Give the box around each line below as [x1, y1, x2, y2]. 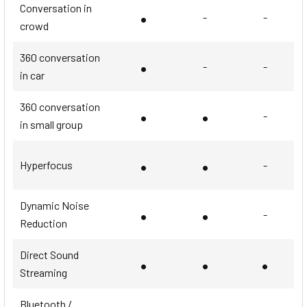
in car [20, 68, 45, 82]
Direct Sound [20, 247, 79, 261]
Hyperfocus [20, 158, 73, 171]
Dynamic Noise [20, 198, 89, 212]
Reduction [20, 216, 67, 230]
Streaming [20, 265, 67, 279]
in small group [20, 117, 83, 131]
